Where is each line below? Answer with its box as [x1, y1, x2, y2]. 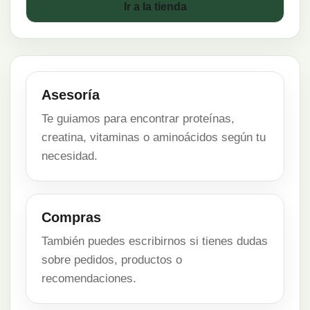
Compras [42, 210, 101, 225]
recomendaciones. [42, 272, 136, 285]
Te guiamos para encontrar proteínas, [42, 112, 235, 125]
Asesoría [42, 87, 100, 102]
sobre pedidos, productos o [42, 253, 182, 266]
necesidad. [42, 149, 98, 163]
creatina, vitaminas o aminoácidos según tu [42, 131, 266, 144]
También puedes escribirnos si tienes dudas [42, 235, 268, 248]
